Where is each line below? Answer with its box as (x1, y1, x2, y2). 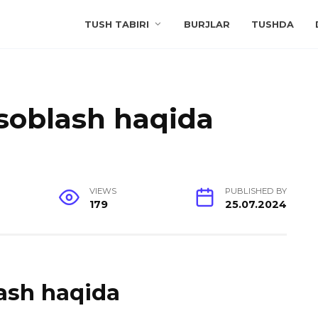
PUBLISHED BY (224, 186, 287, 197)
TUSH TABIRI (84, 19, 149, 30)
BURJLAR (184, 19, 231, 30)
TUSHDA (251, 19, 295, 30)
